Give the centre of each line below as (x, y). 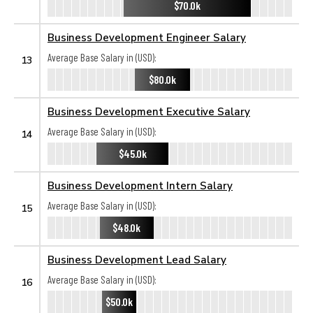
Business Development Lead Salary (137, 259)
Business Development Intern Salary (140, 185)
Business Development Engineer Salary (147, 37)
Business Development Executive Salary (149, 111)
